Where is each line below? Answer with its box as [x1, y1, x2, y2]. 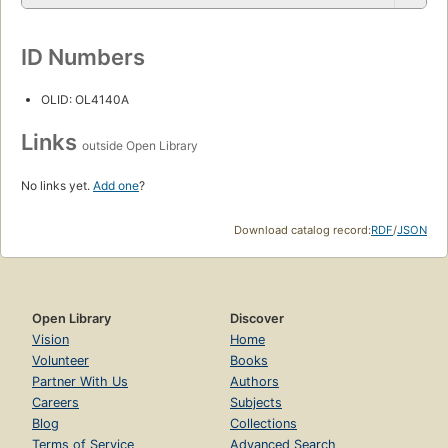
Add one [93, 178, 139, 194]
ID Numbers [21, 44, 145, 71]
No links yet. [21, 178, 93, 194]
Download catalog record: [234, 223, 371, 238]
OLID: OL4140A [41, 92, 129, 108]
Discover [230, 311, 284, 327]
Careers [32, 395, 79, 411]
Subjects [230, 395, 282, 411]
